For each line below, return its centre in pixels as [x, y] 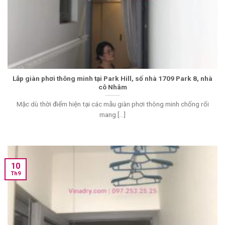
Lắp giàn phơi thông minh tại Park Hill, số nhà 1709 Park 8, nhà [113, 78]
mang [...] [113, 115]
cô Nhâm [113, 87]
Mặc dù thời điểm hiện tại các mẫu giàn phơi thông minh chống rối [113, 104]
